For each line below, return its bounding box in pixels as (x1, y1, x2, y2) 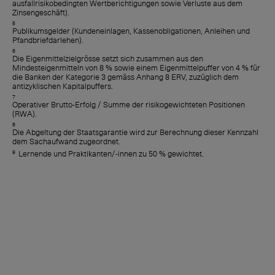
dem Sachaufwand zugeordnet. (12, 136, 120, 146)
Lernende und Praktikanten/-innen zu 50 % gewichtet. (18, 149, 204, 158)
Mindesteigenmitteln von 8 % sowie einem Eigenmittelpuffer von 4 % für (12, 63, 260, 72)
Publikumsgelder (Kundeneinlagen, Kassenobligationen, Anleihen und (12, 26, 250, 36)
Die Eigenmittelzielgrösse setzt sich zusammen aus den (12, 53, 203, 63)
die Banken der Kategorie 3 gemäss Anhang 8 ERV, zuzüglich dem (12, 72, 239, 82)
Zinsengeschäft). (12, 7, 69, 17)
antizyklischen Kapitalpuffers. (12, 81, 113, 91)
